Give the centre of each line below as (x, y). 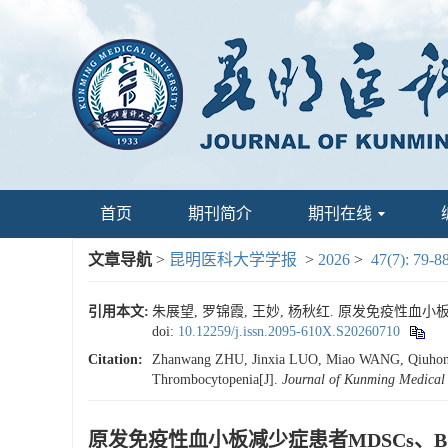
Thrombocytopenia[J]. (217, 379)
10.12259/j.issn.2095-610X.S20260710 (289, 331)
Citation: (115, 359)
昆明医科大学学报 (233, 259)
